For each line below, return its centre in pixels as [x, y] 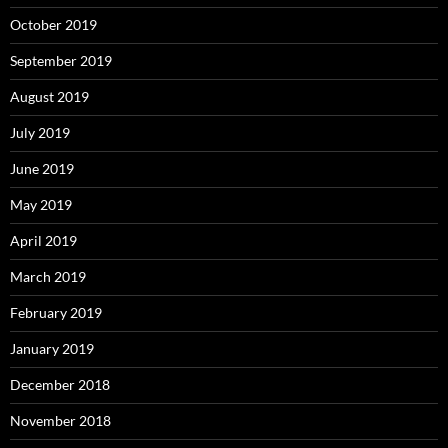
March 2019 [48, 277]
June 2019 [42, 169]
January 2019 [52, 349]
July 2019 [40, 133]
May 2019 [41, 205]
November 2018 [60, 421]
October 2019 [53, 25]
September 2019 [61, 61]
